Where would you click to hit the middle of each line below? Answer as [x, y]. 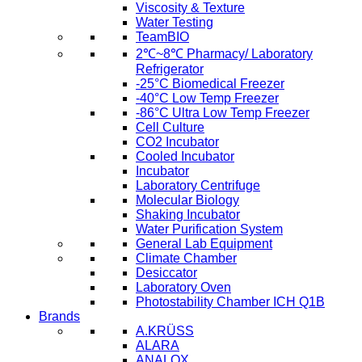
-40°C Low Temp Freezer [207, 99]
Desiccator [166, 273]
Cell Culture [170, 128]
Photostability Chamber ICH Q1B [230, 302]
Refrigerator [170, 69]
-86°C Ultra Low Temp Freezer [223, 113]
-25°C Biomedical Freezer [210, 84]
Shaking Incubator [188, 215]
